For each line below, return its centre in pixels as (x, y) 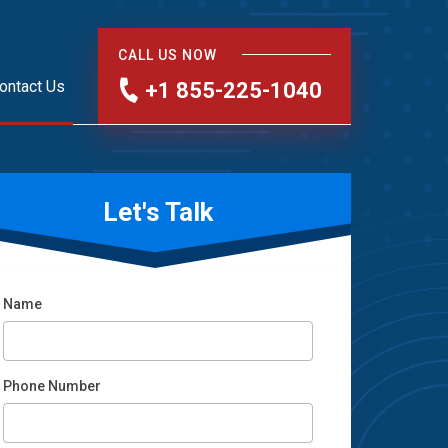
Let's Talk (158, 212)
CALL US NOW (167, 55)
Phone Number (52, 386)
